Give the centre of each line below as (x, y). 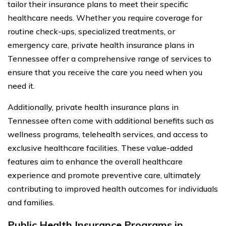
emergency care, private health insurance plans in (101, 45)
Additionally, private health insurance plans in (93, 107)
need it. (21, 86)
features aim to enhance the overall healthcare (95, 161)
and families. (31, 202)
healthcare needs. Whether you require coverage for (105, 17)
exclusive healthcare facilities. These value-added (100, 148)
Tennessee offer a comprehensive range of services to (109, 58)
